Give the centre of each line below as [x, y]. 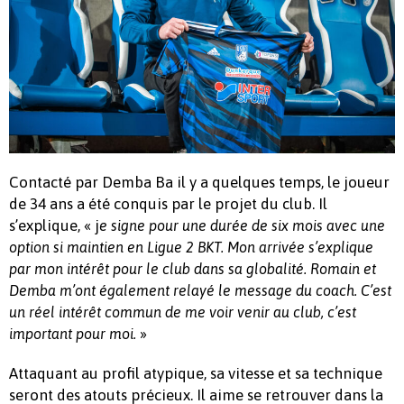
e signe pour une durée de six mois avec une [242, 225]
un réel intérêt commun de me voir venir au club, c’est [183, 312]
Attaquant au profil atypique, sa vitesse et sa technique [196, 373]
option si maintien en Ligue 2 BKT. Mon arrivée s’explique [191, 247]
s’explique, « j [54, 225]
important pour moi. [73, 333]
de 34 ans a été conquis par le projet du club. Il [168, 203]
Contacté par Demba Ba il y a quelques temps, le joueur [199, 182]
